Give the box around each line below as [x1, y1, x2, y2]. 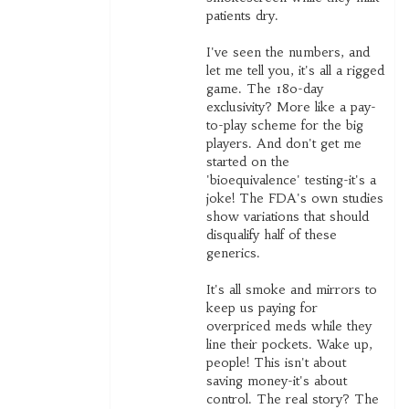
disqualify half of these [205, 226, 337, 244]
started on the [205, 153, 289, 171]
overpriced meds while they [205, 318, 372, 335]
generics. [205, 245, 260, 262]
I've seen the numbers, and [205, 44, 370, 61]
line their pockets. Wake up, [205, 336, 372, 353]
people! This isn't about [205, 354, 346, 372]
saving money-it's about [205, 372, 347, 390]
